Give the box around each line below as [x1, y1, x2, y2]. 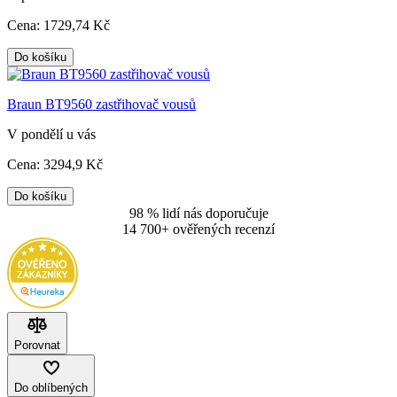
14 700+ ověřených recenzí [122, 222, 275, 237]
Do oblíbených [14, 381, 88, 395]
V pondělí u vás [7, 127, 96, 143]
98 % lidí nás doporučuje [128, 206, 269, 222]
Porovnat [14, 339, 60, 353]
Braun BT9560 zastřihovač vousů [7, 97, 196, 113]
